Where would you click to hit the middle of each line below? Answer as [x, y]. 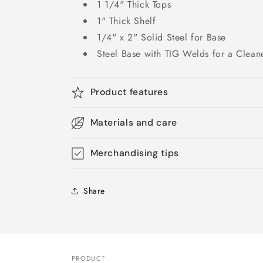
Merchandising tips [134, 153]
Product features [129, 92]
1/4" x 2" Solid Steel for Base [161, 37]
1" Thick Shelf [127, 21]
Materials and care [134, 122]
